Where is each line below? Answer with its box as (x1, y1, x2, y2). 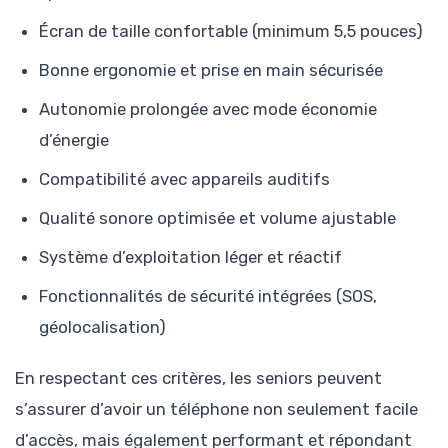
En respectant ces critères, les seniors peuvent (15, 367, 382, 388)
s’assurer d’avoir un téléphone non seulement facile (15, 398, 418, 419)
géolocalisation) (39, 317, 166, 338)
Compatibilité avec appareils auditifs (39, 169, 330, 190)
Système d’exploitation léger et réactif (39, 247, 342, 268)
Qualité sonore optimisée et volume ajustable (39, 208, 396, 229)
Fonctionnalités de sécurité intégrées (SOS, (39, 286, 377, 307)
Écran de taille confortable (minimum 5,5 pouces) (39, 21, 423, 42)
